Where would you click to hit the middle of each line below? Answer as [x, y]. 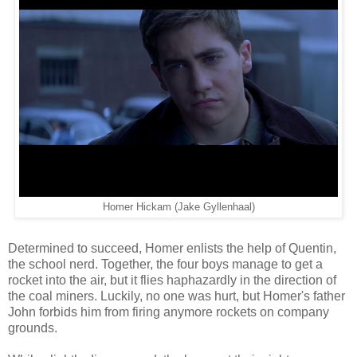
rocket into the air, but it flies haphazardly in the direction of [172, 280]
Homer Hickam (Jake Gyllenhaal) [178, 207]
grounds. [33, 328]
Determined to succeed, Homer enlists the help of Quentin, [172, 248]
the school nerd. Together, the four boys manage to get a [165, 264]
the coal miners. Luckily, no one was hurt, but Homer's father [177, 296]
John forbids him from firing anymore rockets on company [169, 312]
